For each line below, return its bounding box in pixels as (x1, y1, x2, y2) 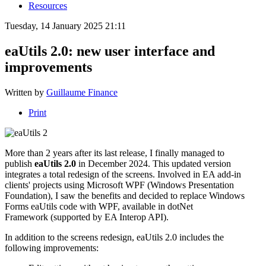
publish (5, 158, 34, 169)
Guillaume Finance (46, 87, 118, 97)
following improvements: (5, 242, 99, 253)
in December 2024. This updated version (76, 158, 231, 169)
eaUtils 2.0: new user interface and (5, 43, 215, 59)
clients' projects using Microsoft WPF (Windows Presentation (5, 179, 234, 190)
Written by (5, 87, 46, 97)
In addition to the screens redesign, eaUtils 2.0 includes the (5, 232, 224, 242)
